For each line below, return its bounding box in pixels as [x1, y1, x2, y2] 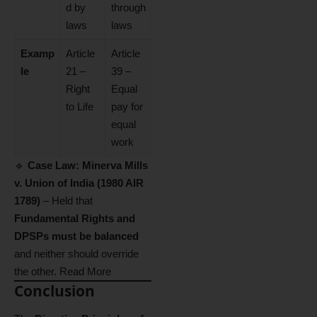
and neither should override [14, 247, 139, 260]
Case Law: [28, 158, 79, 171]
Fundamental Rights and [14, 212, 135, 224]
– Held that [40, 194, 93, 207]
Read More [59, 265, 111, 277]
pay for [110, 100, 143, 113]
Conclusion [14, 280, 95, 301]
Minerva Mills [82, 158, 148, 171]
